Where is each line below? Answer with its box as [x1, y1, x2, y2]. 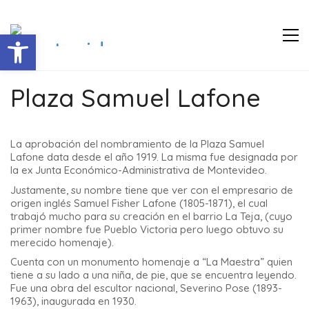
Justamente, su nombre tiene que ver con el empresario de [10, 183, 293, 197]
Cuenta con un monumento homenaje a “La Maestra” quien [10, 255, 292, 268]
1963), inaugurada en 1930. [10, 295, 137, 308]
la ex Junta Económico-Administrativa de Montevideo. [10, 163, 267, 177]
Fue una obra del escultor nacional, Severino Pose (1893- [10, 281, 282, 295]
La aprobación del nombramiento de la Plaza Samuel [10, 137, 264, 150]
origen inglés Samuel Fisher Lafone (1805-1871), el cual [10, 196, 268, 210]
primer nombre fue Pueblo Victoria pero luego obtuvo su [10, 222, 283, 236]
